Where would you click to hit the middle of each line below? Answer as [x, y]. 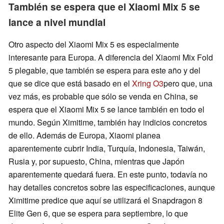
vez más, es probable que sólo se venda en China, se [103, 96]
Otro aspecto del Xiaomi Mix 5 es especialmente [94, 44]
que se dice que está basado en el [70, 83]
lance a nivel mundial [57, 22]
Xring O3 [148, 83]
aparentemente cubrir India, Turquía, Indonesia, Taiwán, [107, 148]
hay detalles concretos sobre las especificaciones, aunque [112, 187]
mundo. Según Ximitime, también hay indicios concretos [108, 122]
